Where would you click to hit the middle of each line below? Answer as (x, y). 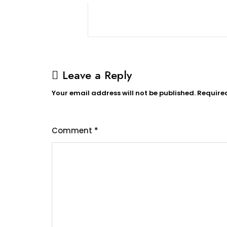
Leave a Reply (97, 75)
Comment (73, 130)
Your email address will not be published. (124, 93)
